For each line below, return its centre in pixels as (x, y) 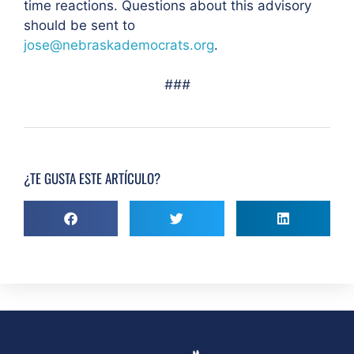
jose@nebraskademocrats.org (119, 45)
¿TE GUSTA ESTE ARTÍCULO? (92, 178)
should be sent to (79, 25)
